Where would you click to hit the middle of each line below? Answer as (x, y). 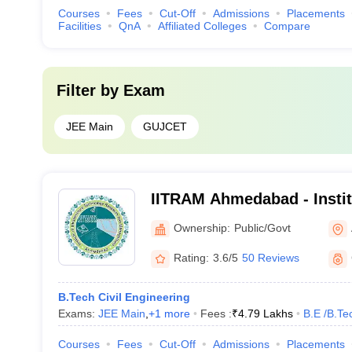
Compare (287, 26)
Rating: (191, 258)
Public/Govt (262, 227)
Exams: (78, 313)
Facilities (79, 26)
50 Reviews (270, 258)
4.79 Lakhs (265, 313)
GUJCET (165, 126)
